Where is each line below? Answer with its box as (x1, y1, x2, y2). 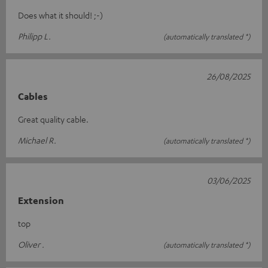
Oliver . (18, 238, 44, 249)
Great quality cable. (18, 113, 89, 124)
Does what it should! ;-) (18, 9, 103, 20)
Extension (18, 194, 64, 206)
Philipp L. (18, 30, 51, 41)
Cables (18, 90, 48, 102)
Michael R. (18, 134, 56, 145)
